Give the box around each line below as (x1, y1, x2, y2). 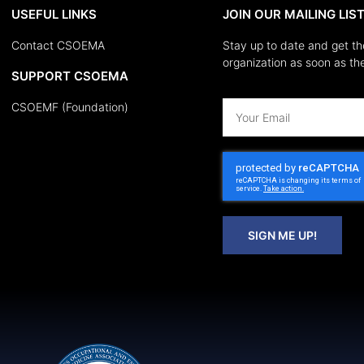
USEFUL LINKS (11, 6, 97, 22)
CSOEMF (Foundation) (11, 100, 128, 114)
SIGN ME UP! (247, 227, 317, 242)
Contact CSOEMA (11, 38, 105, 52)
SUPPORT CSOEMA (11, 68, 128, 84)
